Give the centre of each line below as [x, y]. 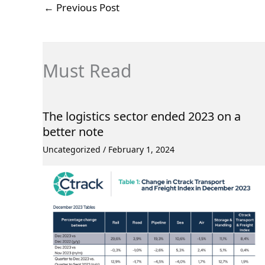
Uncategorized [72, 149]
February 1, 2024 [141, 149]
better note [73, 131]
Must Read [87, 70]
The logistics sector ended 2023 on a [142, 116]
